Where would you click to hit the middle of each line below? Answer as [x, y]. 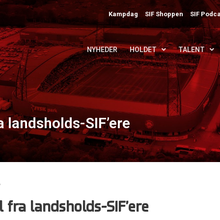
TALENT [192, 50]
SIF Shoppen [164, 14]
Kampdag [124, 14]
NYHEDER [102, 50]
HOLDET [143, 50]
